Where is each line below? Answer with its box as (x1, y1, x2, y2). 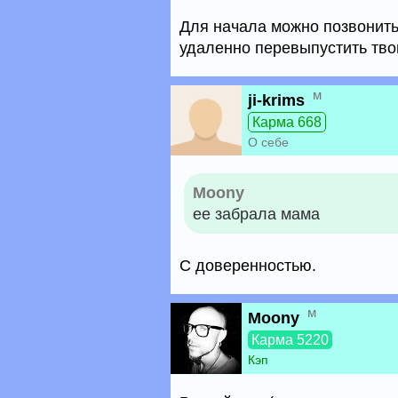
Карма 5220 (251, 332, 329, 347)
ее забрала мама (193, 205, 320, 223)
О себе (248, 135, 289, 149)
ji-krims (248, 92, 305, 109)
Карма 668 (252, 115, 322, 130)
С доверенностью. (179, 257, 316, 275)
